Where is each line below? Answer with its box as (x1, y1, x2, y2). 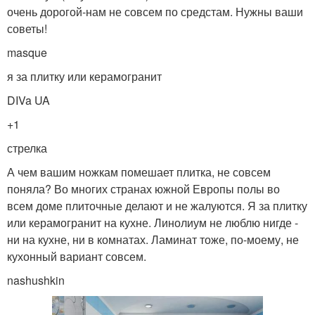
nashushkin (7, 271, 65, 288)
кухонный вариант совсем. (7, 247, 146, 264)
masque (7, 44, 47, 60)
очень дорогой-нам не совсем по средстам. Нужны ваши (7, 3, 303, 20)
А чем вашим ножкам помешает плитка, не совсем (7, 163, 271, 180)
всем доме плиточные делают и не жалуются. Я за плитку (7, 197, 307, 214)
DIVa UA (7, 91, 50, 108)
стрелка (7, 139, 47, 156)
